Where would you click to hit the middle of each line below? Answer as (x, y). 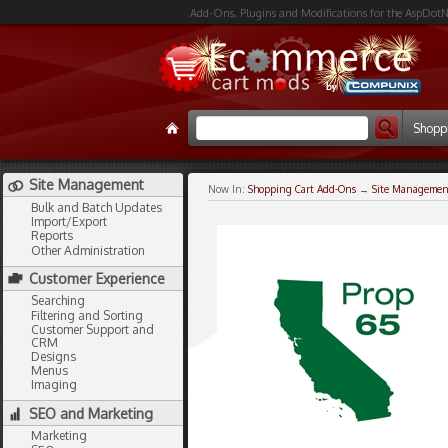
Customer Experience (97, 278)
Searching (58, 301)
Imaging (54, 385)
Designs (53, 357)
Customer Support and (92, 329)
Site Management (86, 185)
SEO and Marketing (91, 413)
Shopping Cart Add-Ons (302, 189)
